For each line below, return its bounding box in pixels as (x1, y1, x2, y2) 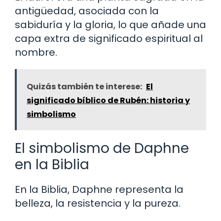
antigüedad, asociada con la (15, 4, 159, 18)
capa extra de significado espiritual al (15, 32, 203, 46)
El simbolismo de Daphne (15, 139, 189, 158)
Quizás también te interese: (27, 81, 142, 93)
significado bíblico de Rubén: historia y (27, 95, 190, 107)
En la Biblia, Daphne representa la (15, 183, 184, 197)
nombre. (15, 45, 57, 60)
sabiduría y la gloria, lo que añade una (15, 18, 206, 32)
